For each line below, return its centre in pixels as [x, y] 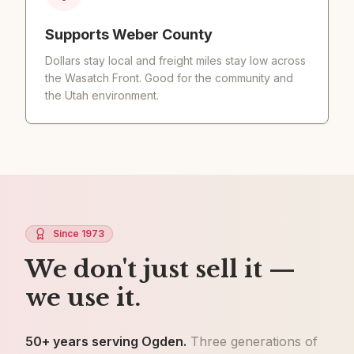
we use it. [83, 298]
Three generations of [254, 341]
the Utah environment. [102, 95]
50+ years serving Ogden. [106, 341]
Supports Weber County [129, 34]
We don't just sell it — [160, 269]
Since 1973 [79, 233]
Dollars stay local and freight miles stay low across [175, 60]
